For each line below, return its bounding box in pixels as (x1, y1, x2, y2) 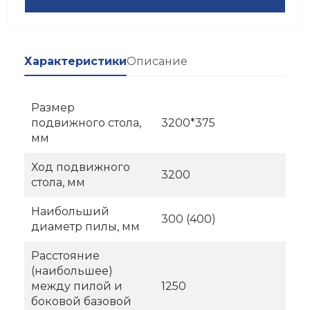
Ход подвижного (31, 161, 130, 174)
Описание (127, 55, 188, 69)
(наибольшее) (31, 264, 113, 278)
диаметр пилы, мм (31, 220, 140, 234)
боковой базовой (31, 295, 131, 309)
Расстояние (31, 249, 100, 263)
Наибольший (31, 205, 109, 219)
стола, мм (31, 176, 85, 190)
